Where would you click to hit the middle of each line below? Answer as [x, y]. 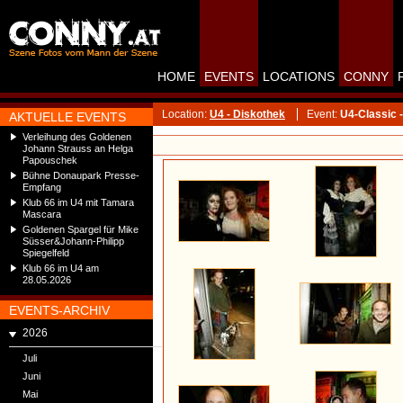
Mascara [42, 214]
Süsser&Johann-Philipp [73, 241]
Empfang [42, 187]
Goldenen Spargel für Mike [81, 229]
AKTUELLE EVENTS [67, 117]
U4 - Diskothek [247, 114]
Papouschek [50, 160]
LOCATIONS [299, 76]
